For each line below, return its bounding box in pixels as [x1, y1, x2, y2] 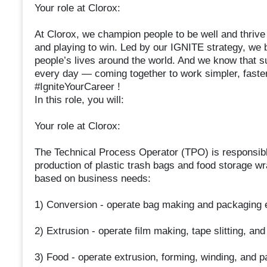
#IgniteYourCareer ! [34, 81, 120, 93]
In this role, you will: [34, 94, 124, 106]
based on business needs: [34, 173, 151, 185]
